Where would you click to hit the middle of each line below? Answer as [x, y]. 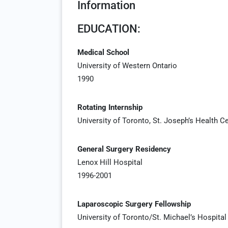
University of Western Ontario [127, 66]
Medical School [103, 52]
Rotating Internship [110, 107]
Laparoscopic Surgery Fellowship [134, 204]
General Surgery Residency [124, 149]
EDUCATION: [109, 29]
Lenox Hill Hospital [110, 162]
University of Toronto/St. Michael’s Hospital [152, 217]
